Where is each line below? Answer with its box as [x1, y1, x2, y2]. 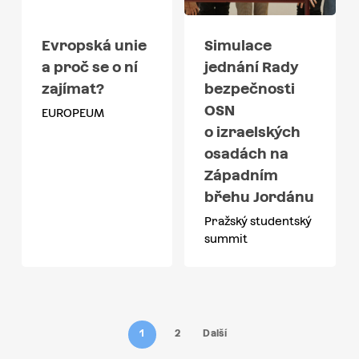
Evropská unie [41, 37, 147, 54]
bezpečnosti [204, 80, 296, 98]
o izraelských [204, 123, 301, 141]
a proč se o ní [41, 58, 138, 76]
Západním [204, 167, 279, 184]
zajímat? [41, 80, 104, 98]
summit [204, 232, 248, 246]
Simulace [204, 37, 272, 54]
